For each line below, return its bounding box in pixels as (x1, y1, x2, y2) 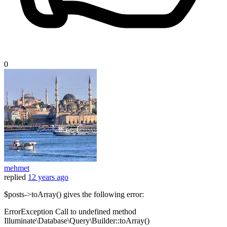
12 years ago (28, 173, 68, 182)
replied (4, 173, 26, 182)
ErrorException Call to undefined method (4, 207, 136, 216)
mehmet (4, 164, 29, 173)
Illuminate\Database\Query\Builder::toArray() (4, 216, 149, 225)
